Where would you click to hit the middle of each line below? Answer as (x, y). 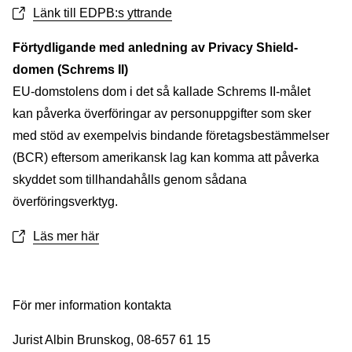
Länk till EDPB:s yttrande (103, 13)
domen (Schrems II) (70, 70)
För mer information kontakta (92, 305)
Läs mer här (66, 236)
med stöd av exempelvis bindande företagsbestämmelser (171, 136)
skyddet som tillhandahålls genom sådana (130, 180)
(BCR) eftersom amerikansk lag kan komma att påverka (166, 158)
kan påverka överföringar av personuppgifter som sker (162, 114)
